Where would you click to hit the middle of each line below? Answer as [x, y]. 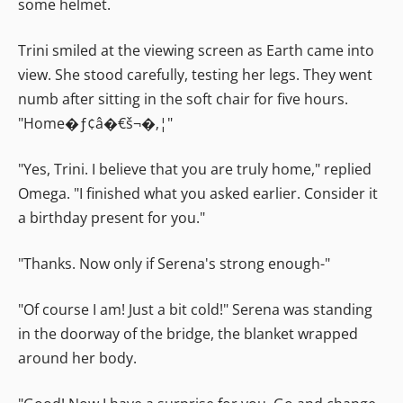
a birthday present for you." [112, 217]
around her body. [77, 358]
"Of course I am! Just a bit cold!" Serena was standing [195, 309]
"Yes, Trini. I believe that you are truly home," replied [195, 169]
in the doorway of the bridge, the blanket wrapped [188, 333]
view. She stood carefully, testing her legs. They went [195, 74]
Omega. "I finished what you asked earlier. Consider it [198, 193]
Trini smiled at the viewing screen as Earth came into [196, 50]
